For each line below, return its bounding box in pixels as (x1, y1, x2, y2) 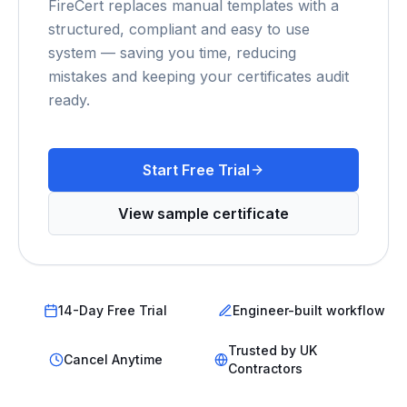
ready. (48, 91, 90, 109)
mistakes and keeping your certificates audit (48, 67, 349, 85)
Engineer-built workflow (233, 303, 385, 318)
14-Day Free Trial (58, 303, 167, 318)
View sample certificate (118, 204, 289, 223)
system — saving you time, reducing (48, 44, 296, 62)
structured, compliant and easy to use (48, 20, 310, 38)
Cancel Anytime (63, 352, 163, 367)
